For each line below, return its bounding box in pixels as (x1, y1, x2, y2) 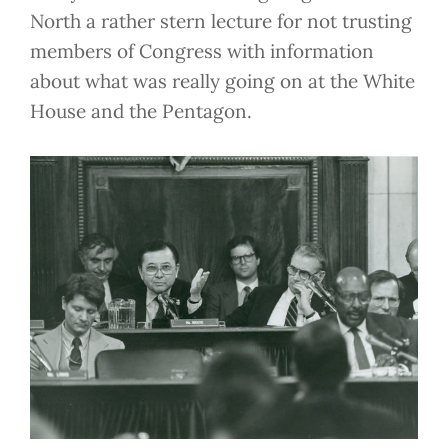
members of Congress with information (30, 39, 374, 63)
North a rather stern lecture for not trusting (30, 9, 412, 33)
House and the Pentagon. (30, 99, 252, 123)
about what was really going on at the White (30, 69, 415, 93)
